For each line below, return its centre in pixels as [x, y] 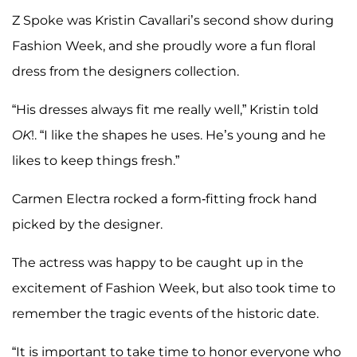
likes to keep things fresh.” [96, 160]
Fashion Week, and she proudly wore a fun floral [164, 45]
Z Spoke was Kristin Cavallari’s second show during [173, 20]
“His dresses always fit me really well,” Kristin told [165, 109]
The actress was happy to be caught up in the [158, 262]
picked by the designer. [87, 224]
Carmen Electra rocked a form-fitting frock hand [165, 198]
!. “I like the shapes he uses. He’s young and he [178, 135]
